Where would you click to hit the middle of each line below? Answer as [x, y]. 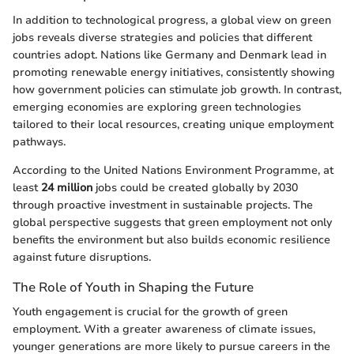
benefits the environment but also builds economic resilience [171, 239]
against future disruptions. [82, 257]
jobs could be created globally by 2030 [195, 187]
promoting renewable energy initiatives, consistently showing [174, 72]
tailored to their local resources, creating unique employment [173, 124]
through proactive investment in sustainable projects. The [163, 205]
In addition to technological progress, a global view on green [172, 20]
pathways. [39, 141]
